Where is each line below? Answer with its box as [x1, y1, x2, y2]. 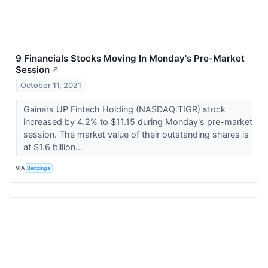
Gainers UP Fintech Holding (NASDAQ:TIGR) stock [23, 103, 226, 114]
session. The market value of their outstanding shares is [23, 129, 249, 139]
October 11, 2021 [20, 80, 82, 90]
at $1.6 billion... [23, 141, 85, 152]
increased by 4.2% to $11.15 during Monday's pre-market [23, 116, 252, 127]
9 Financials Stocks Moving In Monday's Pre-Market [16, 52, 245, 64]
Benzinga [27, 165, 51, 172]
